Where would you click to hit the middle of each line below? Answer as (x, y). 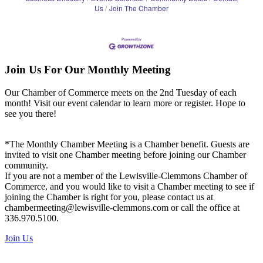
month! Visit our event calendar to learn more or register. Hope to (125, 103)
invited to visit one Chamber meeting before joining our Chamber (125, 154)
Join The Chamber (139, 8)
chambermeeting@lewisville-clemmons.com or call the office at (122, 207)
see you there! (31, 113)
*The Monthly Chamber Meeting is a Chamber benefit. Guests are (127, 144)
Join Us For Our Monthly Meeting (88, 70)
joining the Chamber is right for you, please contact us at (109, 197)
